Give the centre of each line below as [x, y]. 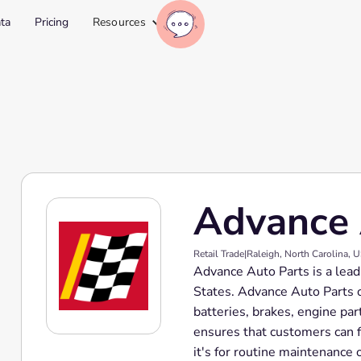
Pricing [51, 22]
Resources [119, 22]
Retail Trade [218, 254]
